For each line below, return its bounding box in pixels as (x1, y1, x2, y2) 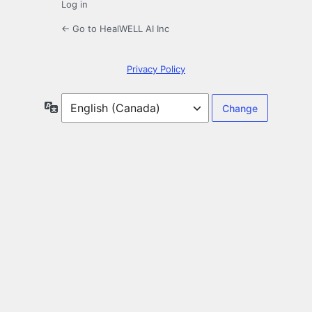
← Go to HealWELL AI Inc (61, 23, 169, 35)
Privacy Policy (127, 63, 185, 75)
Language (57, 100, 104, 113)
